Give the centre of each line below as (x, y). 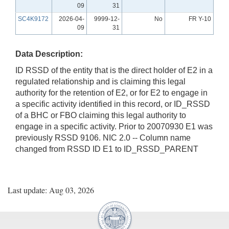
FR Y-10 (200, 19)
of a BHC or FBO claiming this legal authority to (101, 115)
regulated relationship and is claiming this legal (100, 81)
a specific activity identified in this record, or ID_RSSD (113, 104)
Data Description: (49, 54)
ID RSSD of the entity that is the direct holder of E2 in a (114, 70)
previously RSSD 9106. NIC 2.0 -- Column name (103, 138)
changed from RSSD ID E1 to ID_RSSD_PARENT (107, 149)
